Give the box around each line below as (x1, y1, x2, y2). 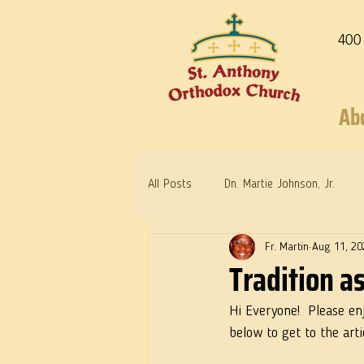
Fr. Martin (265, 240, 309, 253)
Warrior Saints (180, 243, 251, 256)
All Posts (148, 178, 192, 191)
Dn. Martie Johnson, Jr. (224, 178, 335, 191)
